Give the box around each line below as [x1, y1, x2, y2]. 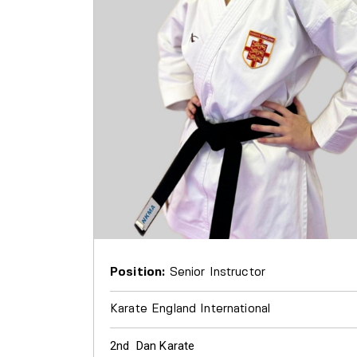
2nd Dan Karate [110, 338, 195, 353]
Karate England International [110, 303, 271, 315]
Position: [110, 266, 166, 278]
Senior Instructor [165, 266, 266, 278]
